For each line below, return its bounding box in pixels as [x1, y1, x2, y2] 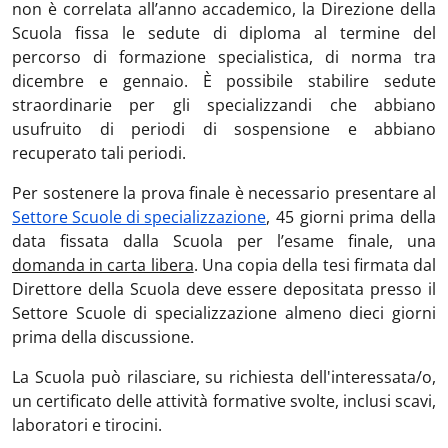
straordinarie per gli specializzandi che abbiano [12, 93, 436, 116]
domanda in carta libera [12, 253, 194, 276]
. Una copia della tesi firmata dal [193, 253, 437, 276]
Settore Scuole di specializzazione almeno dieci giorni [12, 301, 436, 324]
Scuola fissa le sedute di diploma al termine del [12, 21, 436, 44]
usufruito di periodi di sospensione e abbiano [12, 117, 436, 140]
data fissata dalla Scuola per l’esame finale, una [12, 229, 436, 252]
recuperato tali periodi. [12, 141, 186, 164]
